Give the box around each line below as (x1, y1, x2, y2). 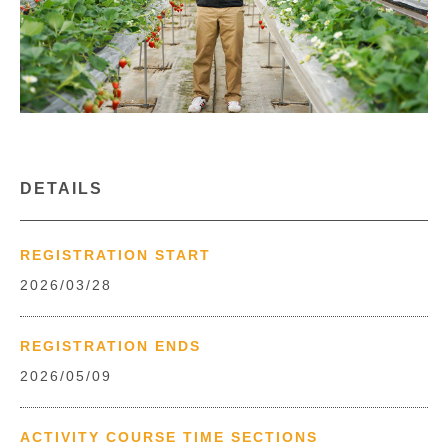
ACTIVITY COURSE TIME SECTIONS (20, 428, 318, 445)
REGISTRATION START (20, 246, 211, 263)
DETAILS (20, 179, 103, 197)
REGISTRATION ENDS (20, 337, 201, 354)
